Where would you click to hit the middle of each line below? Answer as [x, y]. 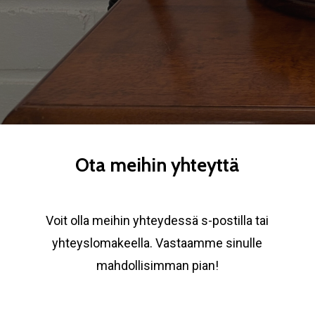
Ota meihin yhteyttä [157, 166]
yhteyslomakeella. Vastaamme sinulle [157, 243]
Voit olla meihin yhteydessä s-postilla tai [157, 220]
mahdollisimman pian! [157, 265]
